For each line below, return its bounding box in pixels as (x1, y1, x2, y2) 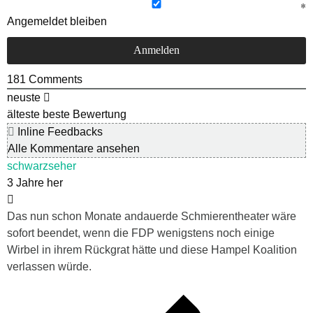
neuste (7, 91, 41, 103)
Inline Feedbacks (15, 125, 103, 138)
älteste (7, 108, 40, 120)
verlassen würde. (7, 260, 92, 272)
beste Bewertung (43, 108, 126, 120)
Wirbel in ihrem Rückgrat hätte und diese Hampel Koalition (7, 243, 297, 256)
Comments (26, 73, 82, 85)
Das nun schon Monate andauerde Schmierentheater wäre (7, 210, 296, 222)
